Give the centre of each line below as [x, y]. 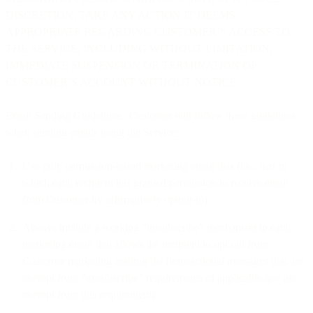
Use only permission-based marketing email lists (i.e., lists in [155, 166]
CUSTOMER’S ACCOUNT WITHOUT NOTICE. [122, 82]
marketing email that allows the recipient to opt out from [145, 244]
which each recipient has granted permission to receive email [155, 182]
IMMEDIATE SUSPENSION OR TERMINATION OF [131, 65]
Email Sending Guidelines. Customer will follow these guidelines [151, 115]
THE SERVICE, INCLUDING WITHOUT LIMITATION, [139, 48]
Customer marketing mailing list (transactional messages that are [163, 261]
